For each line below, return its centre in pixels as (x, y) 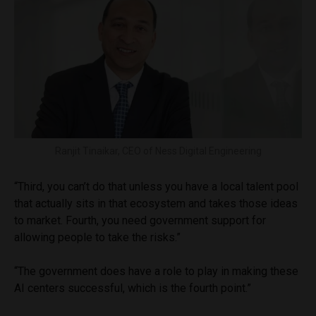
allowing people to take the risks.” (97, 237)
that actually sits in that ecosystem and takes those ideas (156, 203)
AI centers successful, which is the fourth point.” (133, 288)
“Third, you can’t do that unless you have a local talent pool (156, 186)
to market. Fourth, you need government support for (140, 220)
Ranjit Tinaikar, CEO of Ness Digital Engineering (158, 151)
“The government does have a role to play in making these (156, 271)
